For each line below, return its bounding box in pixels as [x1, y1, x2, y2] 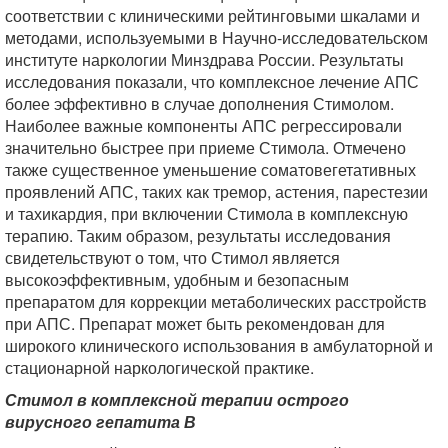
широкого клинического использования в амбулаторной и [5, 333, 433, 357]
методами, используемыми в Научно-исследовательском [5, 25, 428, 49]
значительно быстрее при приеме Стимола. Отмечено [5, 135, 406, 159]
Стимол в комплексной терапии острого [5, 387, 349, 411]
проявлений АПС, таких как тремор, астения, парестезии [5, 179, 428, 203]
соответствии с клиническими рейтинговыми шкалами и [5, 3, 420, 27]
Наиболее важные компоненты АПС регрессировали [5, 113, 402, 137]
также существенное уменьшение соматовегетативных [5, 157, 416, 181]
